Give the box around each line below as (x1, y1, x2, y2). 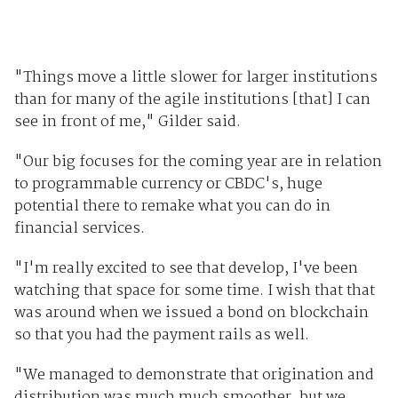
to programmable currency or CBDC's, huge (13, 172, 322, 197)
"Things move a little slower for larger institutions (13, 66, 378, 91)
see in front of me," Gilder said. (13, 110, 241, 135)
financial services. (13, 217, 145, 242)
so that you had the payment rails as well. (13, 323, 316, 348)
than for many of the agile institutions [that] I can (13, 88, 370, 113)
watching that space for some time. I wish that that (13, 279, 375, 304)
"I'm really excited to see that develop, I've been (13, 257, 358, 282)
